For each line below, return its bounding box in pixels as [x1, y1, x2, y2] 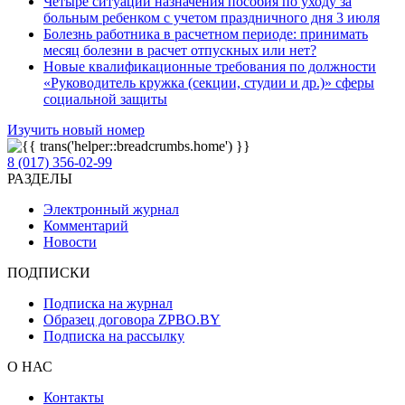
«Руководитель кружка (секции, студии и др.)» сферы [43, 74, 374, 90]
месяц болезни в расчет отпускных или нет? [43, 42, 316, 58]
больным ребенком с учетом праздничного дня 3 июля [43, 9, 380, 25]
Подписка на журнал [43, 295, 173, 311]
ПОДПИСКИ [7, 264, 90, 280]
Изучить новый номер [7, 121, 145, 137]
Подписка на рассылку [43, 327, 184, 344]
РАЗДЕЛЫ [7, 170, 72, 186]
